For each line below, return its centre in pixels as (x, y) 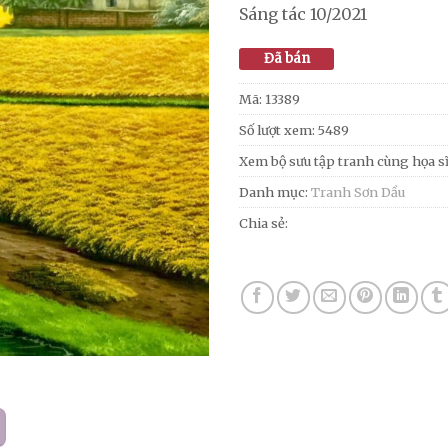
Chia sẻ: (263, 222)
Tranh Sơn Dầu (358, 191)
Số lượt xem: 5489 (294, 129)
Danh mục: (275, 191)
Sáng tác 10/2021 (303, 14)
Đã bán (286, 58)
